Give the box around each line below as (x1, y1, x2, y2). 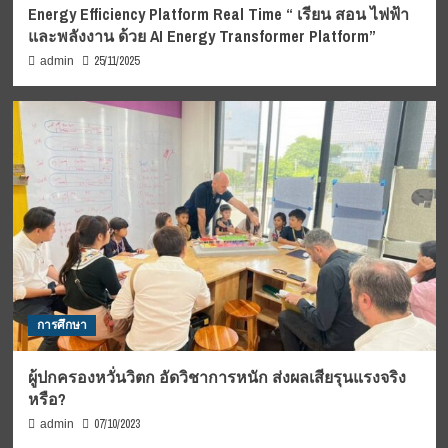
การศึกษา (36, 317, 87, 334)
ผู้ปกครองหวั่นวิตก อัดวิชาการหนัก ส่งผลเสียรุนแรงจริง (27, 366, 406, 389)
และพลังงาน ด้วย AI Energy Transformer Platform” (27, 25, 376, 48)
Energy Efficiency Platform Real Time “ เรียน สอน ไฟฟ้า (27, 3, 409, 26)
